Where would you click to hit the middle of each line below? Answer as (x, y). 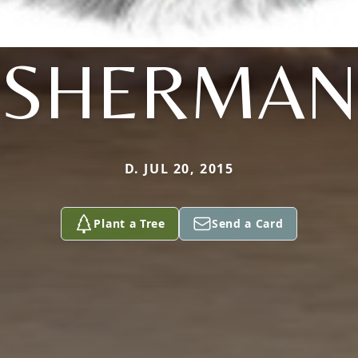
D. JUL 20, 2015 (179, 169)
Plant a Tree (129, 223)
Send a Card (247, 223)
